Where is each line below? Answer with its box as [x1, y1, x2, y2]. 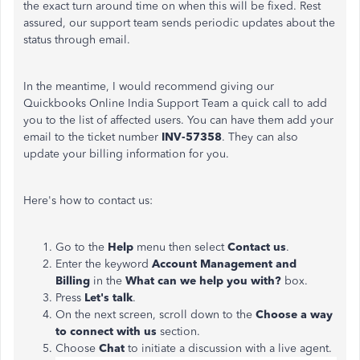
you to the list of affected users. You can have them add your [23, 113, 333, 127]
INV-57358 [158, 130, 222, 144]
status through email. [23, 33, 130, 47]
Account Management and [152, 257, 297, 271]
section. [157, 325, 200, 338]
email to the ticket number [23, 130, 158, 144]
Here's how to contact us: [23, 194, 153, 207]
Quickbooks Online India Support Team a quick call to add [23, 96, 327, 110]
